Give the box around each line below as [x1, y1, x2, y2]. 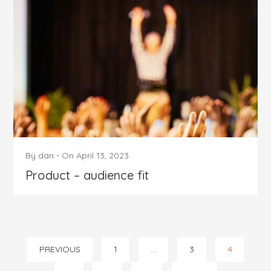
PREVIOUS [39, 244, 80, 255]
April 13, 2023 [76, 150, 129, 162]
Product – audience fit [25, 168, 149, 183]
